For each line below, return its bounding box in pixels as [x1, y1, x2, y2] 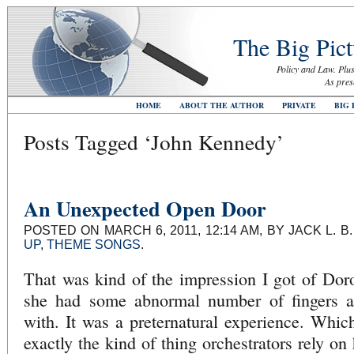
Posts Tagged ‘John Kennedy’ [24, 126, 284, 156]
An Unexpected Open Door [24, 193, 266, 224]
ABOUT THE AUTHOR [179, 100, 264, 111]
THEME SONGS [47, 237, 141, 251]
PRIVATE [281, 100, 316, 111]
